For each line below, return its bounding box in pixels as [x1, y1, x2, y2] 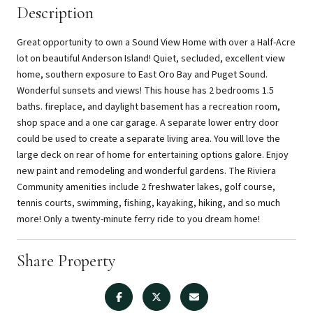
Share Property [17, 250, 115, 271]
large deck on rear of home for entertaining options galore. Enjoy [17, 147, 289, 162]
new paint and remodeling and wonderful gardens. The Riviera [17, 163, 276, 178]
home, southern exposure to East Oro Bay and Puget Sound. [17, 67, 268, 82]
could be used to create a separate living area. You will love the [17, 131, 280, 146]
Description [17, 2, 94, 23]
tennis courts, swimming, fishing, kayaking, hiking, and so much [17, 196, 280, 210]
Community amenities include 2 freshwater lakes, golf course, [17, 180, 275, 194]
